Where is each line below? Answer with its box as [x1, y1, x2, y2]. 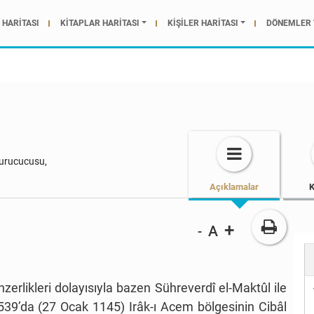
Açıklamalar [210, 182, 259, 193]
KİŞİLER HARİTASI [168, 18, 239, 29]
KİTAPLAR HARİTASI [60, 18, 139, 29]
